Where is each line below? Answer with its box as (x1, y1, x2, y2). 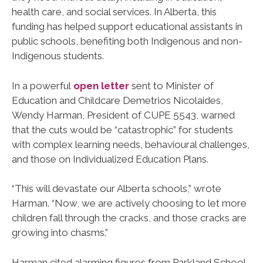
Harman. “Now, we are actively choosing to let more (12, 197, 247, 210)
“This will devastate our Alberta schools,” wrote (12, 183, 221, 195)
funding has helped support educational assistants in (12, 21, 242, 33)
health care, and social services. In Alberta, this (12, 6, 217, 18)
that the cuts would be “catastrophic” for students (12, 123, 233, 136)
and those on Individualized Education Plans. (12, 153, 208, 165)
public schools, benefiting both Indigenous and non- (12, 35, 242, 48)
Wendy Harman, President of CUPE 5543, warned (12, 109, 235, 121)
